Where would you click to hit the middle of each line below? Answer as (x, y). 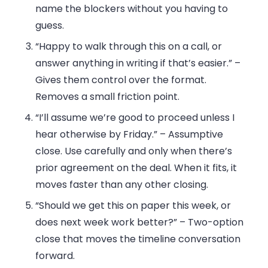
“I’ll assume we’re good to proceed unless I (135, 117)
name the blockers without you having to (132, 8)
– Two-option (211, 222)
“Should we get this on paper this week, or (133, 205)
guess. (50, 25)
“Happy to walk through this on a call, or (129, 46)
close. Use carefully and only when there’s (134, 151)
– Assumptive (191, 134)
